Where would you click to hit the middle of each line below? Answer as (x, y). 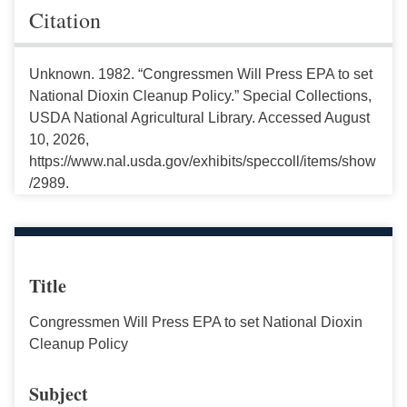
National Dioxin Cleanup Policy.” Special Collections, (200, 95)
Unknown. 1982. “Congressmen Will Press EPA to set (201, 74)
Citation (65, 20)
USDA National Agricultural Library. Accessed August (199, 117)
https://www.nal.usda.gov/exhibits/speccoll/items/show (203, 161)
